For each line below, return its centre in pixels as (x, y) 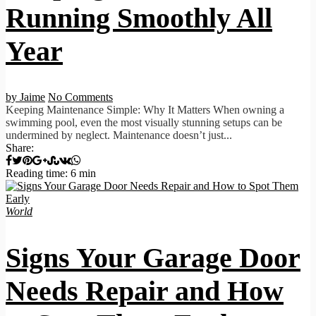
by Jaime (25, 97)
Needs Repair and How (145, 291)
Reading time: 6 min (51, 173)
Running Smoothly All (139, 18)
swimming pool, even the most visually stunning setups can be (144, 122)
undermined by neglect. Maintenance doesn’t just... (119, 135)
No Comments (80, 97)
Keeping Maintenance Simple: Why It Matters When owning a (145, 110)
